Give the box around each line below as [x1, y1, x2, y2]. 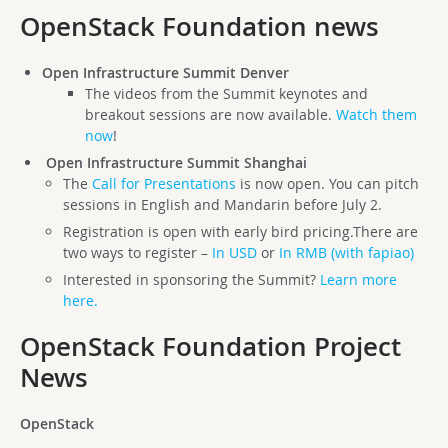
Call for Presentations [92, 174, 237, 193]
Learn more [320, 270, 398, 289]
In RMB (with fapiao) [279, 243, 415, 262]
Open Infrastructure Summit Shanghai [41, 153, 307, 172]
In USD [212, 243, 258, 262]
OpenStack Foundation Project [20, 329, 401, 364]
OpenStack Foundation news [20, 9, 379, 44]
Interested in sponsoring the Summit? [63, 270, 321, 289]
